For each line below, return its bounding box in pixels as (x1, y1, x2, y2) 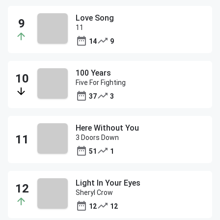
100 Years (76, 68, 111, 78)
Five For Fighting (76, 79, 126, 86)
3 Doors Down (76, 134, 119, 141)
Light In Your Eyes (76, 178, 140, 188)
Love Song (76, 13, 114, 23)
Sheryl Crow (76, 189, 113, 196)
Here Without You (76, 123, 139, 133)
